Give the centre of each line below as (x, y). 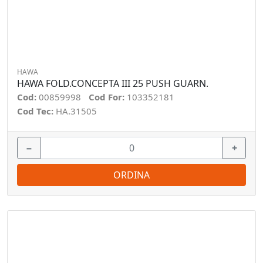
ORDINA (131, 175)
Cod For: (108, 97)
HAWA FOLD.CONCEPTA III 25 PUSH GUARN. (113, 83)
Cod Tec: (36, 111)
